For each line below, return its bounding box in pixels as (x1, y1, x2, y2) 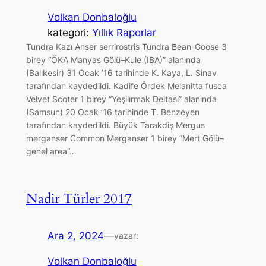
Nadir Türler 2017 (26, 189, 132, 208)
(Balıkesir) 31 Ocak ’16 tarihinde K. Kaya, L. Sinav (26, 68, 217, 78)
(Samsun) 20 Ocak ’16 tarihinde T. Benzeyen (26, 107, 199, 118)
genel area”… (26, 146, 77, 157)
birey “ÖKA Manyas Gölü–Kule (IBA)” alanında (26, 55, 201, 65)
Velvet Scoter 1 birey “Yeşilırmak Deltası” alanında (26, 94, 217, 104)
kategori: (47, 27, 92, 39)
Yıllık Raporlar (91, 27, 156, 39)
